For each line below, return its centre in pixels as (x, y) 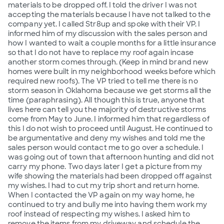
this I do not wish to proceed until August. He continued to (110, 128)
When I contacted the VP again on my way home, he (101, 195)
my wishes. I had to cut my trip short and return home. (104, 185)
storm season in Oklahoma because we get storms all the (110, 90)
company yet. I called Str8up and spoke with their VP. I (104, 24)
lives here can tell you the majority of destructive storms (107, 109)
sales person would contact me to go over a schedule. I (106, 147)
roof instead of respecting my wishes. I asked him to (99, 214)
